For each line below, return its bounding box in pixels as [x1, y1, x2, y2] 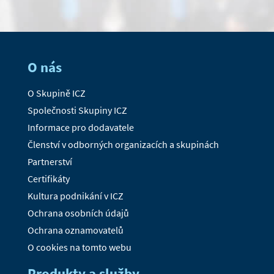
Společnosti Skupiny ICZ [27, 104, 127, 117]
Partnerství [27, 155, 72, 168]
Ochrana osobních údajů [27, 207, 129, 220]
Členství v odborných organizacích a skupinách [27, 138, 219, 151]
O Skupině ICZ [27, 87, 86, 100]
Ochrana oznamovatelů [27, 224, 124, 237]
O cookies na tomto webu [27, 241, 131, 254]
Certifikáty [27, 172, 70, 185]
